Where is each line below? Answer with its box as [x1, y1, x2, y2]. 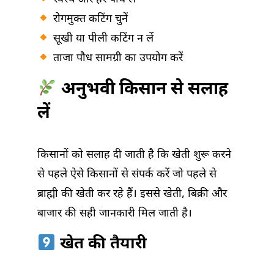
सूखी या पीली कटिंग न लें [50, 32, 154, 46]
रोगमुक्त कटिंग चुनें [50, 12, 128, 27]
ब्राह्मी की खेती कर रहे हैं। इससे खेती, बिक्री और [37, 187, 227, 202]
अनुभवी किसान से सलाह [56, 79, 228, 102]
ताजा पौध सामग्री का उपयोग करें [50, 51, 183, 66]
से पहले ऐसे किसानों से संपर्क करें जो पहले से [37, 168, 217, 182]
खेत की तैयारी [55, 234, 147, 256]
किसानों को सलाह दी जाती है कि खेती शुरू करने [37, 148, 231, 163]
